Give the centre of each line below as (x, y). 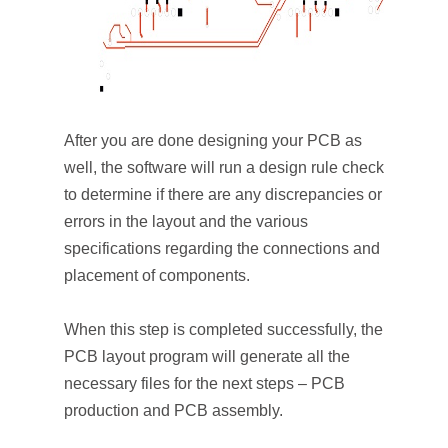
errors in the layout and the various (186, 221)
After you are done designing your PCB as (213, 140)
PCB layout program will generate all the (207, 356)
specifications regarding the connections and (222, 248)
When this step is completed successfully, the (223, 329)
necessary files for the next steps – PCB (204, 383)
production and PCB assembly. (173, 410)
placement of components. (157, 275)
